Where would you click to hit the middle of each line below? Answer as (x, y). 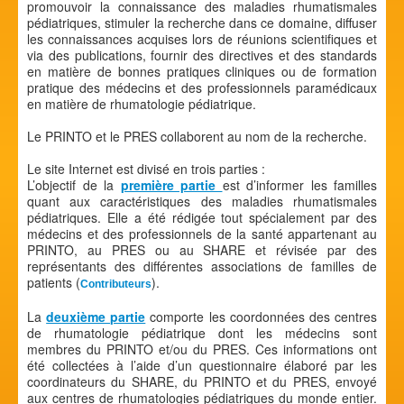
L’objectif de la (74, 184)
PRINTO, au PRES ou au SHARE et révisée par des (202, 249)
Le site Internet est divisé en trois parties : (146, 168)
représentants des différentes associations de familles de (202, 266)
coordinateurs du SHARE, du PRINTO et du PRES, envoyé (202, 381)
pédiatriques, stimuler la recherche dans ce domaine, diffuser (202, 22)
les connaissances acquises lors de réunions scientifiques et (202, 38)
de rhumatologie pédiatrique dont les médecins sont (202, 332)
